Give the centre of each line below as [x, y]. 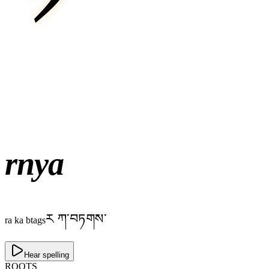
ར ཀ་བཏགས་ [76, 219]
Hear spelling [47, 255]
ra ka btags [25, 220]
